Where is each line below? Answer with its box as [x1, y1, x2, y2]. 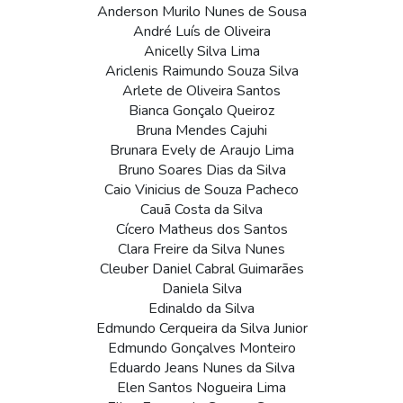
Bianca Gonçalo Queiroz [129, 101, 274, 121]
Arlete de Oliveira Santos [122, 81, 281, 102]
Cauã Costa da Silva [140, 200, 263, 220]
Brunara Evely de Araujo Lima [109, 140, 294, 161]
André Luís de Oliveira [132, 22, 271, 42]
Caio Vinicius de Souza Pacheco [104, 180, 299, 201]
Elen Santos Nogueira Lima [117, 378, 286, 399]
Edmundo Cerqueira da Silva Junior [95, 318, 308, 339]
